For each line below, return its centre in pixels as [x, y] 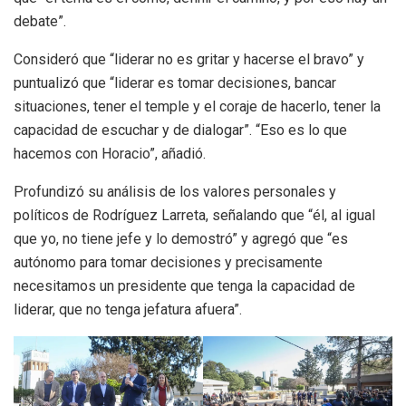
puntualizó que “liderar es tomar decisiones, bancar [175, 82]
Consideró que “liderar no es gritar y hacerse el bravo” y [189, 59]
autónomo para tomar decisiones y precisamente [168, 262]
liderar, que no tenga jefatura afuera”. [128, 309]
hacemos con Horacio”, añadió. [110, 153]
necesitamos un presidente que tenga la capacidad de [184, 285]
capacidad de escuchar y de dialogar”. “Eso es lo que [180, 130]
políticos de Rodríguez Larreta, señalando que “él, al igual [194, 215]
